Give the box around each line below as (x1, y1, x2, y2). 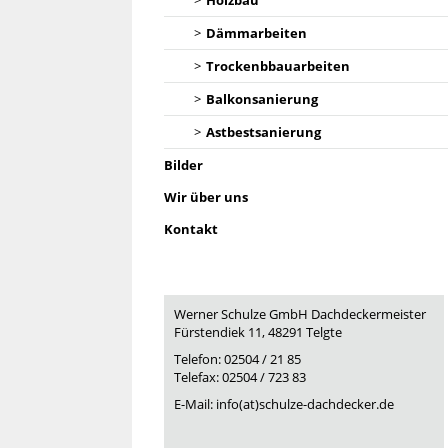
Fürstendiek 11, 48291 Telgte (174, 323, 342, 341)
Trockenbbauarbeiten (206, 57, 350, 75)
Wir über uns (164, 188, 248, 206)
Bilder (164, 156, 203, 174)
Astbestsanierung (206, 123, 321, 141)
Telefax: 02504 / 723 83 (174, 368, 306, 387)
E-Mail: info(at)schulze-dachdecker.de (174, 395, 394, 414)
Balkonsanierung (206, 90, 318, 108)
